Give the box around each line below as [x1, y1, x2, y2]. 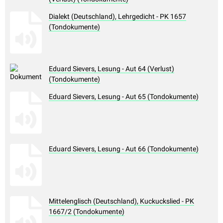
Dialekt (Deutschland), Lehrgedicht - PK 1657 [49, 12, 186, 21]
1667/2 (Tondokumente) [49, 208, 124, 216]
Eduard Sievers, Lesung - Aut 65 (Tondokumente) [49, 93, 199, 101]
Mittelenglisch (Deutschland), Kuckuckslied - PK [49, 197, 194, 206]
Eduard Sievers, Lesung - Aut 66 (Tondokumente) [49, 145, 199, 153]
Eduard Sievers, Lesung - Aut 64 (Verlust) [49, 65, 174, 73]
